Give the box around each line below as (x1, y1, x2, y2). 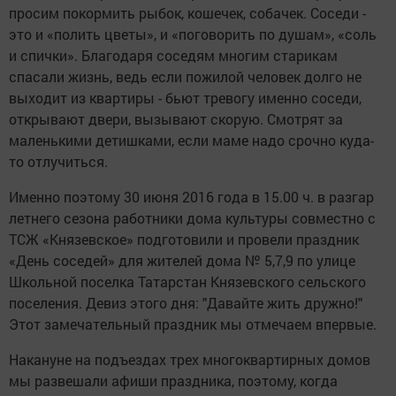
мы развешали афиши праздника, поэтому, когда (9, 371, 338, 391)
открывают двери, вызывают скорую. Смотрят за (9, 110, 343, 129)
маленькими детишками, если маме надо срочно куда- (9, 131, 374, 150)
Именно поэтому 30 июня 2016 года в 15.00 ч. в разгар (9, 187, 374, 207)
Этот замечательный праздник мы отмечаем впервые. (9, 315, 377, 334)
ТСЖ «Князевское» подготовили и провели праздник (9, 230, 359, 249)
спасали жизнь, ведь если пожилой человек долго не (9, 67, 362, 87)
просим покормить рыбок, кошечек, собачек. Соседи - (9, 4, 366, 23)
